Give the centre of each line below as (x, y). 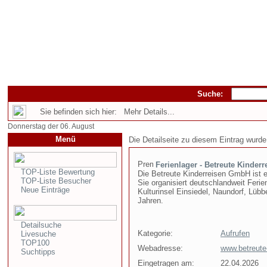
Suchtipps (38, 252)
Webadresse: (160, 248)
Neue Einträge (45, 190)
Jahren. (150, 201)
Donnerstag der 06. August (51, 126)
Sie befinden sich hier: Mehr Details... (107, 112)
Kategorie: (155, 233)
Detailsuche (41, 225)
